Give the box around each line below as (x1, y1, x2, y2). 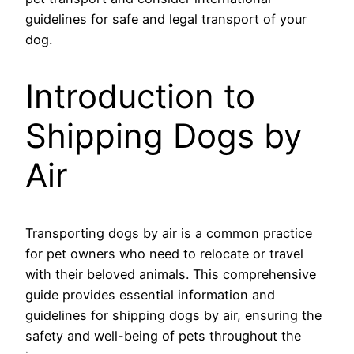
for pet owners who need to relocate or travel (25, 246, 303, 262)
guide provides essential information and (25, 287, 275, 303)
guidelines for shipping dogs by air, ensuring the (25, 307, 322, 324)
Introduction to (25, 76, 255, 117)
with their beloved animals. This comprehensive (25, 266, 316, 283)
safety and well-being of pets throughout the (25, 328, 301, 345)
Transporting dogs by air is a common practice (25, 225, 312, 242)
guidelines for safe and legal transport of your (25, 10, 307, 27)
